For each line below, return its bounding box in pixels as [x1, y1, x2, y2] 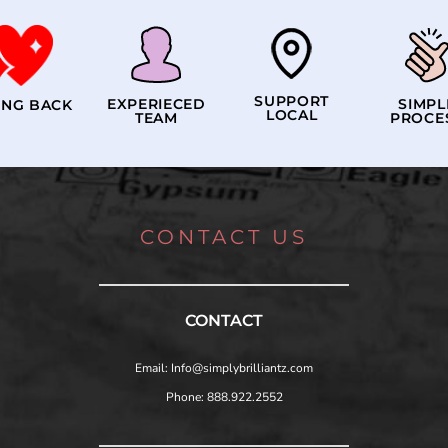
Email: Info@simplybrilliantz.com [135, 359, 313, 376]
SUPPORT [254, 92, 330, 111]
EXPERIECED [106, 95, 206, 114]
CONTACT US [140, 224, 308, 249]
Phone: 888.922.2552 [165, 388, 283, 405]
